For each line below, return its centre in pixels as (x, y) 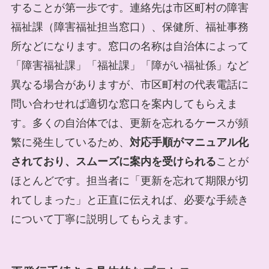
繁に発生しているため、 (70, 142)
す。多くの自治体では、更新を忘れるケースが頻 (129, 123)
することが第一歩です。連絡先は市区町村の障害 (129, 8)
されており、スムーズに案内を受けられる (113, 161)
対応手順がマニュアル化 (189, 142)
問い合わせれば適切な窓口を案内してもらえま (124, 104)
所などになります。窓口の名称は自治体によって (129, 46)
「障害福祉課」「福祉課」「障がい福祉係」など (129, 65)
